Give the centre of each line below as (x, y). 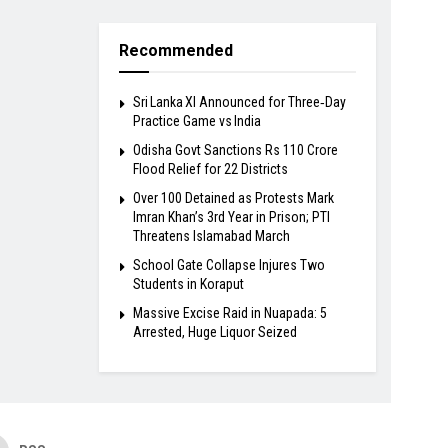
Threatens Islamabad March (211, 236)
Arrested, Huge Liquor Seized (214, 332)
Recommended (175, 51)
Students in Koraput (188, 284)
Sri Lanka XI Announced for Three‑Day (239, 102)
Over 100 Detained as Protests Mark (233, 198)
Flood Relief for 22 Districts (210, 169)
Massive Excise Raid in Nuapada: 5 (229, 313)
